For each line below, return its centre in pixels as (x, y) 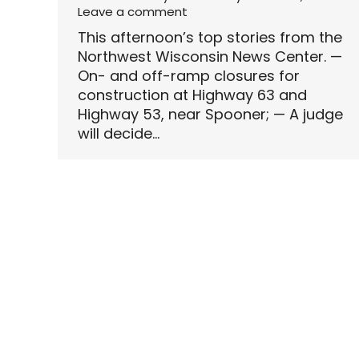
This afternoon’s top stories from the (210, 38)
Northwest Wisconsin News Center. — (210, 57)
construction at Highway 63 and (192, 95)
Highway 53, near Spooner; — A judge (210, 115)
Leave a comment (133, 12)
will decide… (119, 134)
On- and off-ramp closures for (189, 76)
